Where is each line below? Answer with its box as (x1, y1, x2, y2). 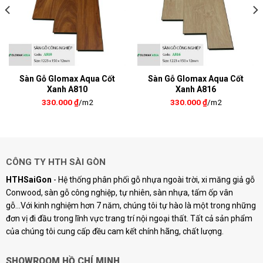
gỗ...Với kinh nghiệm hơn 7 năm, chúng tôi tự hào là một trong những (5, 201, 256, 211)
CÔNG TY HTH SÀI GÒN (5, 157, 106, 168)
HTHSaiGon (5, 175, 52, 185)
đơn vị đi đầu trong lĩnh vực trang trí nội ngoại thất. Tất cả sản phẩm (5, 214, 252, 224)
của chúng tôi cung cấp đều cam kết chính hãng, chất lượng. (5, 227, 224, 237)
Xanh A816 (176, 84, 216, 94)
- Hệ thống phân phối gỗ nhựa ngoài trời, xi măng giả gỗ (51, 175, 255, 185)
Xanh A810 (47, 84, 87, 94)
